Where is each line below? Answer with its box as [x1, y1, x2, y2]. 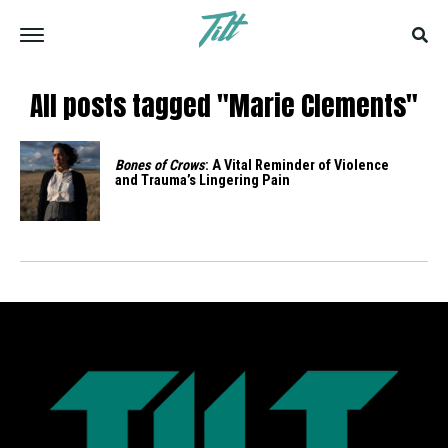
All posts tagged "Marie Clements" [30, 85, 418, 126]
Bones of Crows [115, 157, 205, 174]
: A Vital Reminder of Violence [205, 157, 389, 174]
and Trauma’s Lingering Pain [115, 172, 290, 189]
